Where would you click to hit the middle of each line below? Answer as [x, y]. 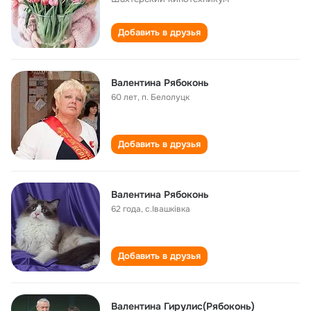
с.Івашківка [168, 209]
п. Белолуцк [166, 97]
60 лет [124, 97]
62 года [126, 209]
